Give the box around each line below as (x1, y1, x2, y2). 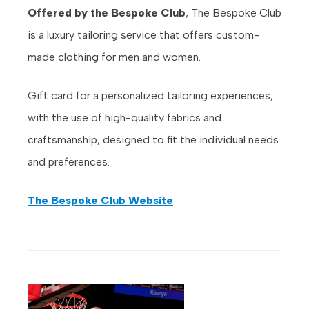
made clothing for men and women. (28, 50, 201, 63)
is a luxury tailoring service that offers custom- (28, 28, 259, 41)
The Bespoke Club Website (28, 193, 173, 207)
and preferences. (28, 154, 110, 168)
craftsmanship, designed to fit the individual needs (28, 132, 279, 146)
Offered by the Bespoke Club (28, 6, 186, 19)
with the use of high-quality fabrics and (28, 110, 221, 124)
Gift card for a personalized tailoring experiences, (28, 88, 273, 102)
